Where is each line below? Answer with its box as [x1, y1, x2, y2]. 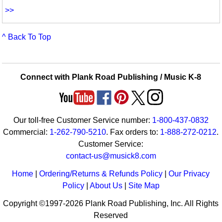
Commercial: [3, 128, 50, 137]
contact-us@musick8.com [65, 152, 156, 161]
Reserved [94, 211, 128, 220]
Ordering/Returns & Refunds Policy [39, 169, 163, 178]
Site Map [128, 181, 160, 190]
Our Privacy [168, 169, 210, 178]
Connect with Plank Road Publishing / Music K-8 [20, 73, 202, 82]
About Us [89, 181, 122, 190]
